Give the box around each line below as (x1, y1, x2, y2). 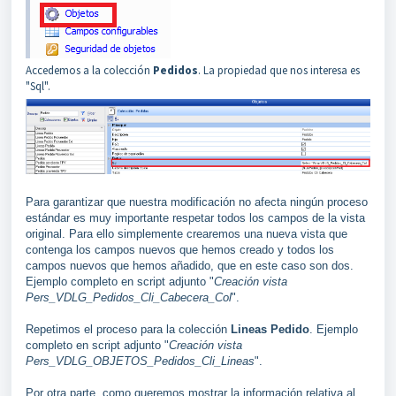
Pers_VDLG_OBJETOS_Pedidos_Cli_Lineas (26, 354, 255, 368)
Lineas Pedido (231, 322, 309, 336)
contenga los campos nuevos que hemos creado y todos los (26, 242, 334, 256)
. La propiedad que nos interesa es (198, 62, 360, 78)
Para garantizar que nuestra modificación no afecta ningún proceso (26, 194, 368, 209)
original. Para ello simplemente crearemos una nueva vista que (26, 226, 347, 240)
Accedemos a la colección (26, 62, 153, 78)
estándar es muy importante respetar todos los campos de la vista (26, 210, 365, 225)
